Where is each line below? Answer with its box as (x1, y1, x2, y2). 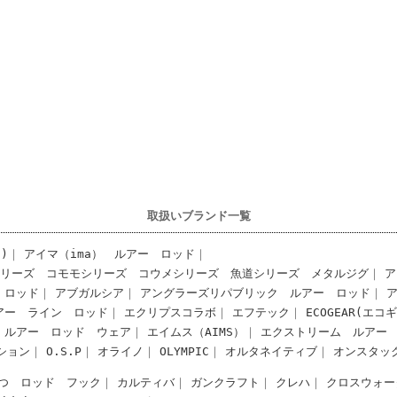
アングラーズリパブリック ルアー (140, 286, 325, 300)
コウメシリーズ (138, 267, 220, 280)
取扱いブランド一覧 (146, 209, 251, 222)
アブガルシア (55, 286, 125, 300)
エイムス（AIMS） (147, 325, 245, 339)
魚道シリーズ (230, 267, 300, 280)
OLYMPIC (160, 345, 210, 358)
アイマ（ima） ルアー (24, 247, 150, 261)
